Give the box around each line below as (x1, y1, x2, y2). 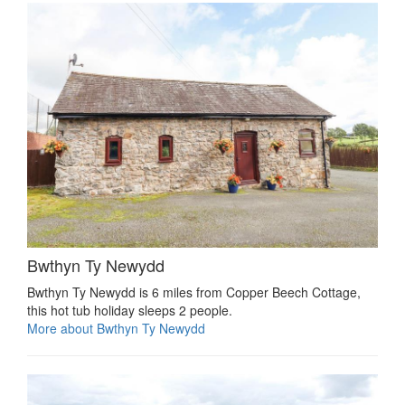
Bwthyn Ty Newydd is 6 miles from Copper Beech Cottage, (27, 283, 361, 302)
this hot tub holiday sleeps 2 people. (27, 301, 232, 320)
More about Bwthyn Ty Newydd (27, 319, 205, 338)
